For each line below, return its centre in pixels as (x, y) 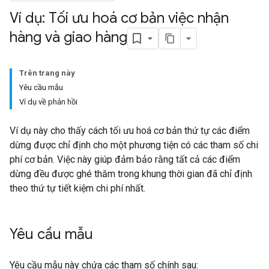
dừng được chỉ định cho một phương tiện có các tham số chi (134, 145)
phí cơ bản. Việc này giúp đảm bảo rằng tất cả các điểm (125, 159)
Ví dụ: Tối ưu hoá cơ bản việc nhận (119, 18)
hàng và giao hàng (68, 38)
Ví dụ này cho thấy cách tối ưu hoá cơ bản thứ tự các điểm (130, 131)
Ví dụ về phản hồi (48, 102)
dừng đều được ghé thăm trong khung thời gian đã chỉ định (131, 174)
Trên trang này (47, 73)
